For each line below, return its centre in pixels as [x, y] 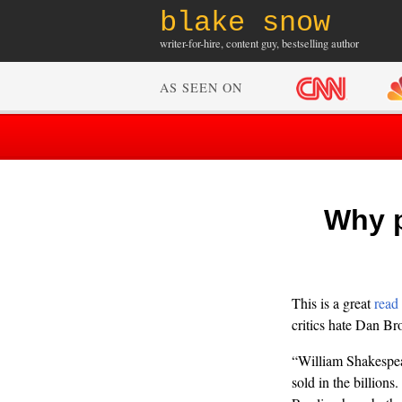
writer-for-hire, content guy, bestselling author [259, 44]
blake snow [245, 23]
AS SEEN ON [201, 88]
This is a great [332, 303]
